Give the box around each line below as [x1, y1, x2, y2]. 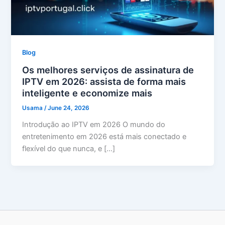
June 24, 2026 [48, 104, 90, 112]
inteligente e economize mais [22, 87, 153, 98]
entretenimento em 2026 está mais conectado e [22, 132, 187, 142]
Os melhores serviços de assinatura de [22, 64, 194, 75]
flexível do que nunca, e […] [22, 144, 116, 154]
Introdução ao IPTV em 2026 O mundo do [22, 120, 166, 130]
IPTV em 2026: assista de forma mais [22, 75, 186, 87]
